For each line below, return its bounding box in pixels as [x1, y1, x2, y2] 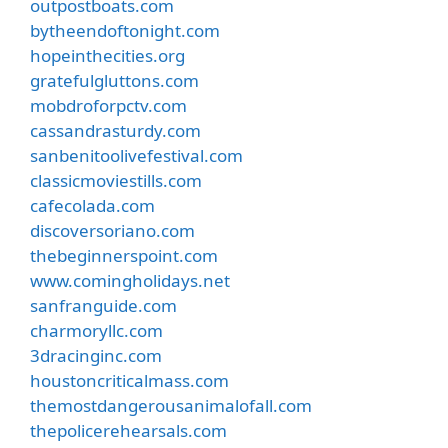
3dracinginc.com [30, 343, 162, 367]
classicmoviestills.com [30, 168, 202, 192]
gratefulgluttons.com [30, 68, 199, 92]
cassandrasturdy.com [30, 118, 201, 142]
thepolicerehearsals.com [30, 418, 227, 442]
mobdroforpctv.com [30, 93, 187, 117]
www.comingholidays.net [30, 268, 230, 292]
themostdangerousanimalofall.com [30, 393, 312, 417]
